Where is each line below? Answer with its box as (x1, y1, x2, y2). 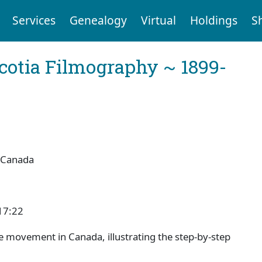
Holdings (189, 12, 237, 29)
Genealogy (69, 12, 127, 29)
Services (12, 12, 56, 29)
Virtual (140, 12, 176, 29)
